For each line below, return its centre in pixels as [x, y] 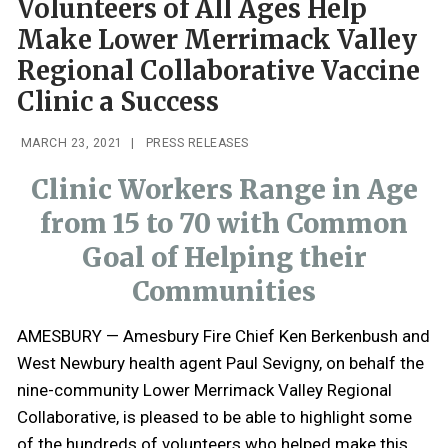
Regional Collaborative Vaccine [218, 70]
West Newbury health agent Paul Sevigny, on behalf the [220, 362]
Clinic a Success [118, 101]
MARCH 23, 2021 [71, 143]
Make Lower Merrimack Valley [217, 39]
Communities [224, 291]
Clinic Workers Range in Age [224, 189]
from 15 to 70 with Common [224, 223]
